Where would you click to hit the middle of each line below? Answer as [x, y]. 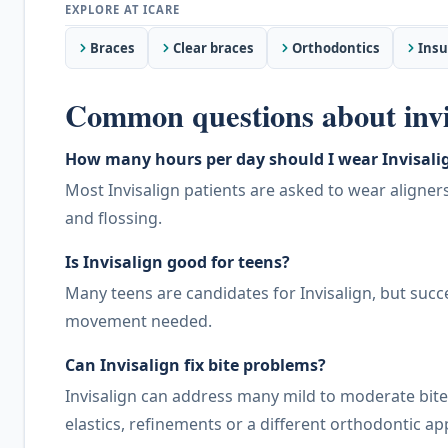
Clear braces [213, 47]
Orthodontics [336, 47]
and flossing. [113, 218]
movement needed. [138, 321]
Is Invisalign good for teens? [177, 262]
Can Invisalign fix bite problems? [195, 365]
